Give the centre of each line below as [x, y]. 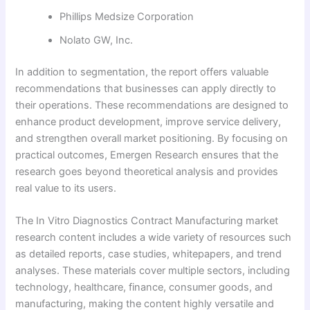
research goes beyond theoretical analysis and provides [147, 172]
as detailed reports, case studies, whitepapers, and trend [149, 254]
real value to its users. [66, 189]
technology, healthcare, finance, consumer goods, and [144, 288]
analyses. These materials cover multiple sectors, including [153, 271]
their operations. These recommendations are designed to [152, 106]
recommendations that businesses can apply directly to [146, 89]
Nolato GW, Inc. [97, 40]
